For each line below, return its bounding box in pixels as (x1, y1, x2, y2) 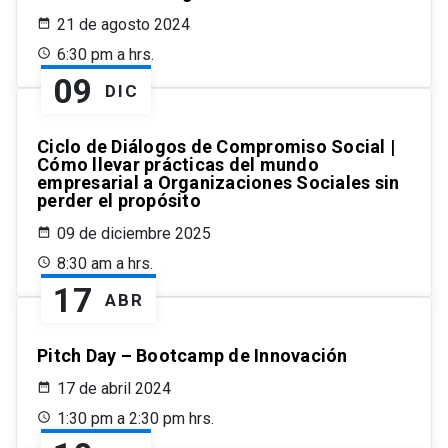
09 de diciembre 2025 (57, 224, 211, 244)
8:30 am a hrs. (57, 254, 153, 274)
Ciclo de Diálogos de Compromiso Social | (37, 136, 395, 158)
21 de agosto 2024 (57, 15, 190, 35)
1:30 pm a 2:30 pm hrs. (57, 409, 214, 429)
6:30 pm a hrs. (57, 45, 154, 65)
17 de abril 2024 (57, 379, 171, 399)
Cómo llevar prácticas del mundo (37, 154, 319, 176)
